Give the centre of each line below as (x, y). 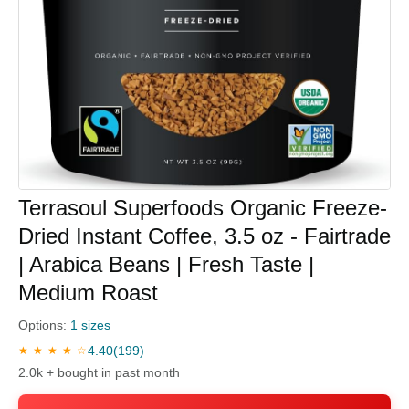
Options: (44, 325)
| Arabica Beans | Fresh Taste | (166, 265)
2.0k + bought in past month (99, 373)
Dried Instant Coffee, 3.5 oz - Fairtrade (204, 236)
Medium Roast (88, 293)
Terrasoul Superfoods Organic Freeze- (203, 208)
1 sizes (90, 325)
